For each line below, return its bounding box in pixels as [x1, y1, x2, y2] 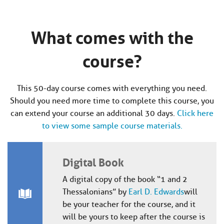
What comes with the [30, 21, 193, 49]
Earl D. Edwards [128, 187, 184, 197]
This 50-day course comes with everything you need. [17, 83, 207, 93]
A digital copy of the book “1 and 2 [62, 174, 187, 184]
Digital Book [62, 152, 124, 170]
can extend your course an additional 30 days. [10, 108, 177, 118]
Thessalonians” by [62, 187, 128, 197]
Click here [177, 108, 213, 118]
